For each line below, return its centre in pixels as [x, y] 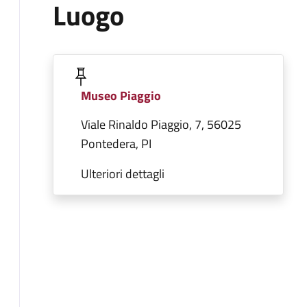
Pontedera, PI [116, 144]
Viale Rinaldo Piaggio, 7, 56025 [161, 124]
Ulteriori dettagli [123, 174]
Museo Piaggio [121, 96]
